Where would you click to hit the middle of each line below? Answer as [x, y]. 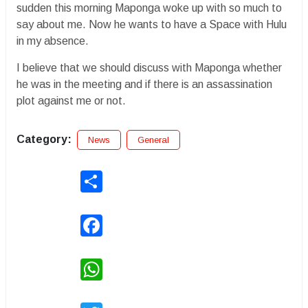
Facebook [124, 220]
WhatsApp [125, 264]
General [153, 140]
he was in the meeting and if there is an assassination [144, 85]
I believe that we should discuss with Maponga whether [149, 68]
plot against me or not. [71, 101]
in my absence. [54, 41]
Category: [44, 140]
